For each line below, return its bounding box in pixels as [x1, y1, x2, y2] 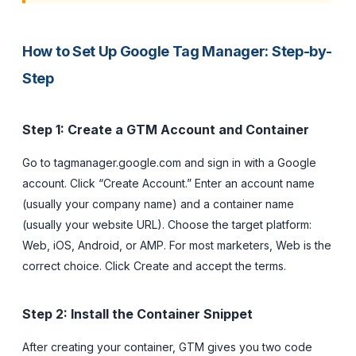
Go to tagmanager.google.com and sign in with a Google [22, 155, 316, 169]
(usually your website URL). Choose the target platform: [22, 217, 311, 231]
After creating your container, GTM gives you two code [22, 339, 312, 354]
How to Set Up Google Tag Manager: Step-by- [22, 42, 332, 60]
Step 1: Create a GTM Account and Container [22, 121, 309, 137]
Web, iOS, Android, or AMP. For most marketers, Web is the [22, 238, 331, 252]
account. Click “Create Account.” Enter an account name [22, 176, 315, 190]
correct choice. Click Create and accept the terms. [22, 258, 286, 273]
